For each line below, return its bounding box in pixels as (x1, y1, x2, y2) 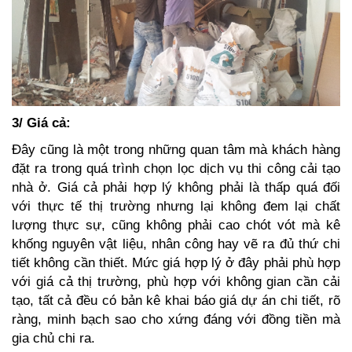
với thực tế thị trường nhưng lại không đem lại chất (12, 199, 340, 214)
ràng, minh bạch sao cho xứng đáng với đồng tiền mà (12, 312, 340, 328)
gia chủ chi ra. (12, 331, 95, 346)
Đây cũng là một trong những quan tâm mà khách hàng (12, 142, 340, 158)
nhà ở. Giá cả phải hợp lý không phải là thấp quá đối (12, 180, 340, 196)
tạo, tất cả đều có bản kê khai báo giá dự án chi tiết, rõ (12, 293, 340, 309)
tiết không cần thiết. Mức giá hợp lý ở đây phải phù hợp (12, 255, 340, 271)
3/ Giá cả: (12, 115, 71, 131)
